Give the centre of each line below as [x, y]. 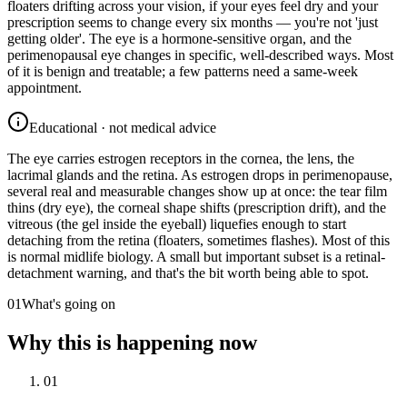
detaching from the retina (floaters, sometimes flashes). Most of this [199, 240]
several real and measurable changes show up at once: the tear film [197, 191]
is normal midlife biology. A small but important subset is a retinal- [196, 256]
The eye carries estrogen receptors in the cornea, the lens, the [181, 158]
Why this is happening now [132, 342]
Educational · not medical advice [123, 127]
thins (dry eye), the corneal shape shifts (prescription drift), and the [197, 207]
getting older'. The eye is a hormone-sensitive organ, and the [179, 38]
